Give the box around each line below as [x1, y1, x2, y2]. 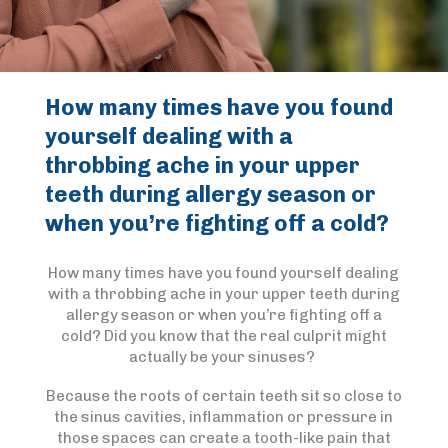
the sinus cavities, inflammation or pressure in [54, 408, 394, 426]
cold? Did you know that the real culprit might [60, 327, 387, 345]
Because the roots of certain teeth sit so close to [45, 387, 402, 405]
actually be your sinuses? [129, 348, 319, 366]
